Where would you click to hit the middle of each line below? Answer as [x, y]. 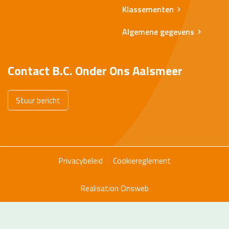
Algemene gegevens [158, 32]
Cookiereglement [142, 161]
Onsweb [135, 188]
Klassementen [148, 9]
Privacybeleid [81, 161]
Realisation [99, 188]
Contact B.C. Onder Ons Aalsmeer [95, 71]
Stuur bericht [38, 100]
